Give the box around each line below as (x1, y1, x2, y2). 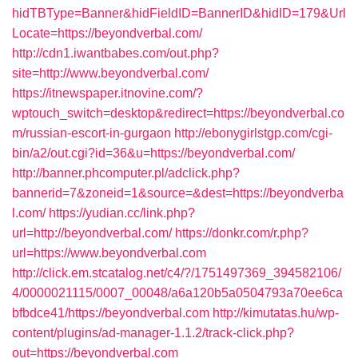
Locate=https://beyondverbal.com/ (12, 26, 202, 40)
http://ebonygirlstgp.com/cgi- (174, 126, 332, 140)
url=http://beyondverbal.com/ (12, 226, 172, 240)
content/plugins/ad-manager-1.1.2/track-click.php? (12, 326, 294, 340)
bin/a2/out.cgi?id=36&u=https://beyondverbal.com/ (12, 146, 295, 160)
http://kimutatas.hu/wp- (213, 306, 339, 320)
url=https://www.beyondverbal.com (12, 246, 206, 260)
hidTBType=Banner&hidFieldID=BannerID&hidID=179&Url (12, 6, 346, 20)
